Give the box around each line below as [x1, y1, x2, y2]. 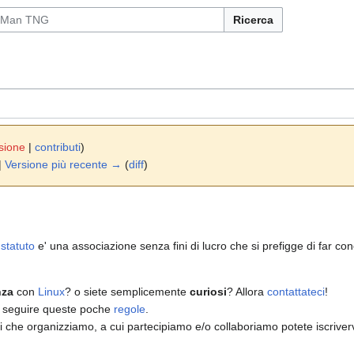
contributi [35, 141, 81, 154]
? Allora [227, 285, 267, 299]
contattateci [267, 285, 325, 299]
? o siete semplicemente [65, 285, 190, 299]
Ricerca [233, 13, 273, 26]
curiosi [190, 285, 227, 299]
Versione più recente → [5, 158, 122, 171]
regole [114, 303, 145, 316]
